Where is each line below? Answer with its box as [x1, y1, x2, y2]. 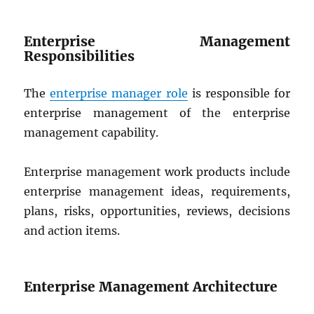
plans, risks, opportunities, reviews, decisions [24, 204, 290, 218]
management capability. [24, 125, 159, 139]
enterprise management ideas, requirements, [24, 184, 290, 198]
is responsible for [187, 86, 290, 100]
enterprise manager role [50, 86, 188, 100]
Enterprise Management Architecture [24, 278, 278, 295]
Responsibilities [24, 48, 135, 64]
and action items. [24, 224, 121, 238]
